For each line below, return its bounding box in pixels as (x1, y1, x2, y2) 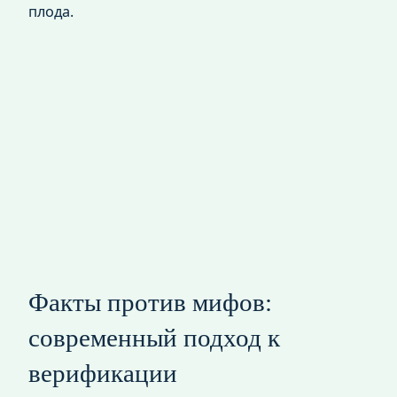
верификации (28, 359, 177, 388)
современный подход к (28, 323, 280, 353)
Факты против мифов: (28, 288, 272, 317)
